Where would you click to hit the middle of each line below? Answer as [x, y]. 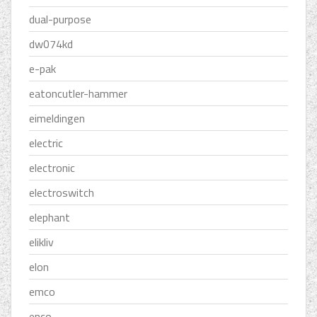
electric [46, 143]
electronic [52, 168]
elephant [50, 218]
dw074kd [51, 44]
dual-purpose [60, 19]
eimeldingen [57, 119]
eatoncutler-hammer [78, 94]
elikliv [41, 242]
